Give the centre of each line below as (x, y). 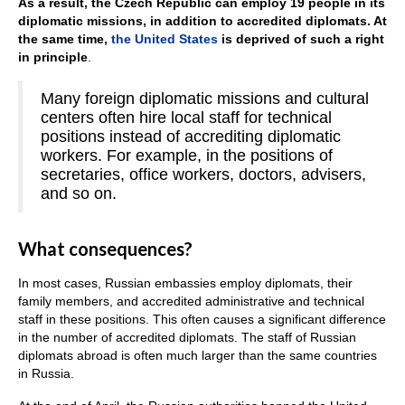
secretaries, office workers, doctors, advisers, (203, 174)
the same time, (65, 38)
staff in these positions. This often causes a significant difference (202, 319)
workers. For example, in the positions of (187, 155)
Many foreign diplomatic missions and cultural (205, 98)
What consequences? (105, 248)
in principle (53, 57)
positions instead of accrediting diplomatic (191, 136)
